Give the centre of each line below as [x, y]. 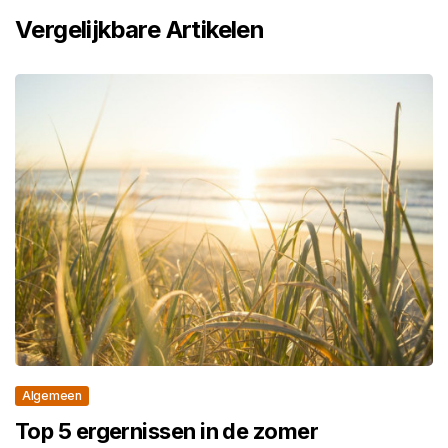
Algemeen [52, 396]
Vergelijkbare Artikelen [140, 29]
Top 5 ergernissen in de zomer [167, 431]
